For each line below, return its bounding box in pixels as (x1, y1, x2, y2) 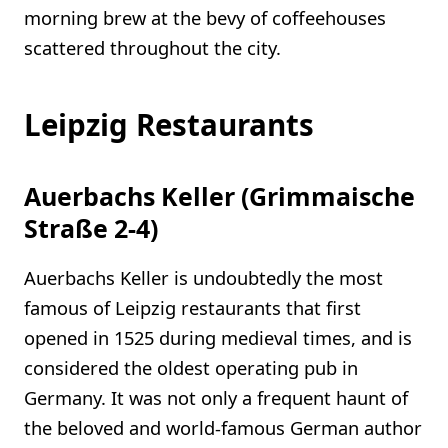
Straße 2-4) (24, 211, 158, 246)
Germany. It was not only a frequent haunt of (24, 384, 408, 410)
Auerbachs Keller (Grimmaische (24, 179, 415, 214)
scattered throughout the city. (24, 34, 281, 60)
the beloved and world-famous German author (24, 414, 422, 440)
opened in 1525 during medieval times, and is (24, 324, 412, 350)
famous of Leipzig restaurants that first (24, 294, 361, 320)
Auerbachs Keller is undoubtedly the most (24, 264, 383, 290)
